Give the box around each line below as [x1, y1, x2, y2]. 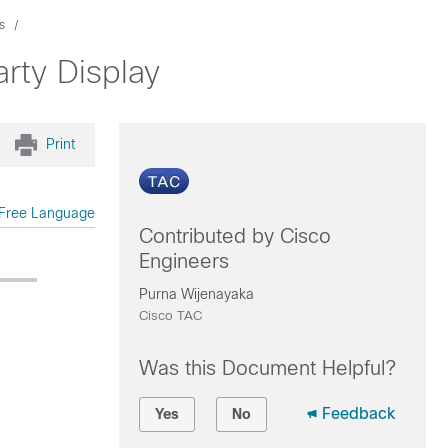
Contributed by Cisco [138, 225, 331, 247]
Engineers [138, 250, 229, 272]
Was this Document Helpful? [138, 357, 396, 379]
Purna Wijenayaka [138, 286, 254, 302]
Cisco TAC [138, 308, 202, 323]
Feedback [321, 405, 395, 422]
